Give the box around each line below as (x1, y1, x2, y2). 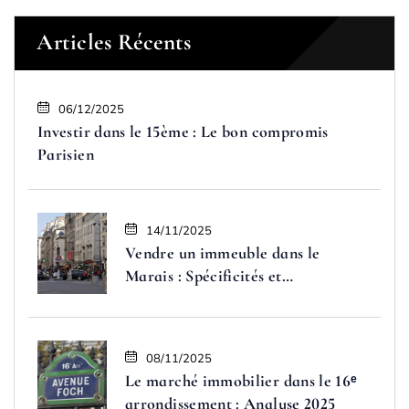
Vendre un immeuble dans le (125, 242, 320, 263)
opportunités (125, 288, 214, 309)
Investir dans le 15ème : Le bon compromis (37, 121, 329, 142)
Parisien (37, 143, 94, 164)
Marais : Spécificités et (125, 265, 282, 286)
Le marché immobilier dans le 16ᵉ (125, 370, 358, 391)
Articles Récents (37, 28, 191, 57)
